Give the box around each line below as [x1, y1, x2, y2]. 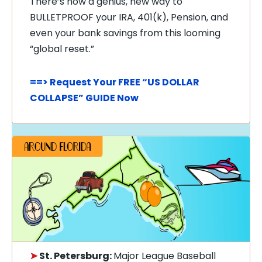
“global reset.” [30, 42, 94, 56]
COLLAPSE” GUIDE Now [30, 91, 139, 105]
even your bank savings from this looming [30, 26, 220, 40]
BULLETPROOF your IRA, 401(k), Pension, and [30, 10, 228, 24]
